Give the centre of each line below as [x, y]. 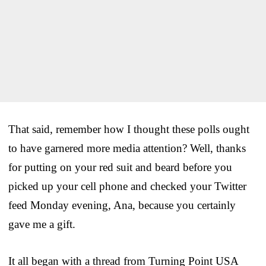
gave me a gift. [42, 224]
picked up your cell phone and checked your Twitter [127, 186]
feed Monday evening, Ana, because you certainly [122, 205]
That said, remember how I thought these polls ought [129, 129]
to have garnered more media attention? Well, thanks [127, 148]
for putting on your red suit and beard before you [120, 167]
